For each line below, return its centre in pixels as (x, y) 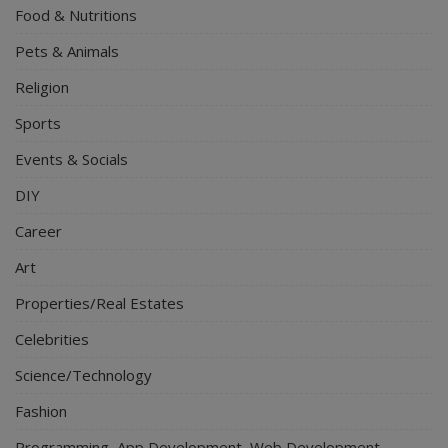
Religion (42, 86)
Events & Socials (71, 158)
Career (38, 230)
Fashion (41, 410)
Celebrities (52, 338)
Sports (38, 122)
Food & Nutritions (76, 14)
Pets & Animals (67, 50)
